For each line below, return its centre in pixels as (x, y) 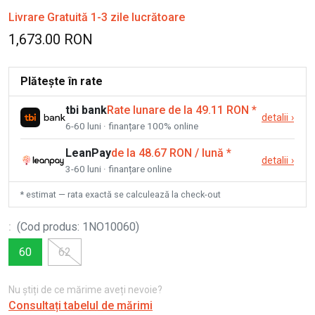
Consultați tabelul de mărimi (81, 306)
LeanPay (88, 153)
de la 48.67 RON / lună (167, 153)
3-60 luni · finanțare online (118, 169)
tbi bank (86, 110)
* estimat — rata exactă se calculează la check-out (121, 195)
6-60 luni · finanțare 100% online (132, 126)
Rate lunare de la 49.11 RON (178, 110)
